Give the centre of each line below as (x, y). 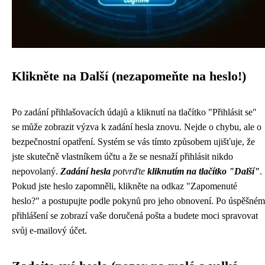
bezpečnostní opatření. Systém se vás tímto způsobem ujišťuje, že (133, 142)
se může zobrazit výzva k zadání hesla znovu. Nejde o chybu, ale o (137, 127)
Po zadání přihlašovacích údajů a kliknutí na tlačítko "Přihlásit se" (134, 112)
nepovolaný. (36, 171)
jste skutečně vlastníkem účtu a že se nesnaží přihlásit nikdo (122, 156)
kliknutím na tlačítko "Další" (203, 171)
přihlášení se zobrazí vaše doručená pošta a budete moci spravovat (135, 216)
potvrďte (129, 171)
